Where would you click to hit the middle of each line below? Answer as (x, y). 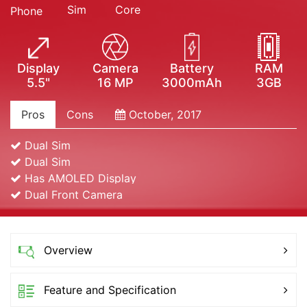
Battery (192, 68)
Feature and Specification (110, 290)
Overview (68, 250)
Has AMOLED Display (79, 178)
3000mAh (192, 82)
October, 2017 (163, 114)
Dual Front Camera (72, 194)
